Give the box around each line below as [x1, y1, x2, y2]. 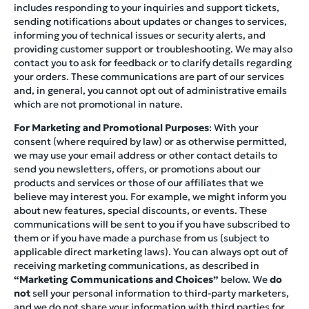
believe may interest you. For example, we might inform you [14, 190, 286, 203]
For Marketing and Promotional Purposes [14, 121, 209, 134]
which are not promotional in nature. [14, 98, 183, 111]
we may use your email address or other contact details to [14, 149, 277, 162]
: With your [209, 121, 259, 134]
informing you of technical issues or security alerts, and [14, 29, 266, 42]
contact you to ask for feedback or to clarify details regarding [14, 57, 292, 70]
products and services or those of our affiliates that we [14, 177, 263, 190]
